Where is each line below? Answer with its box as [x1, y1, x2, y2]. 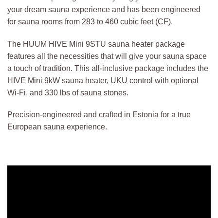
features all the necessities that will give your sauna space [7, 52, 207, 60]
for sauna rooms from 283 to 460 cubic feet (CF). [7, 17, 173, 26]
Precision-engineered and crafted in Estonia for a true [7, 110, 191, 119]
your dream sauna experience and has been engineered [7, 5, 200, 14]
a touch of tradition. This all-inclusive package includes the [7, 64, 208, 73]
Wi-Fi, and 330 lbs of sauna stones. [7, 88, 128, 97]
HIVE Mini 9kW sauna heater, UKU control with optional [7, 76, 199, 85]
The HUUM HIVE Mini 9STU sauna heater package [7, 39, 185, 48]
